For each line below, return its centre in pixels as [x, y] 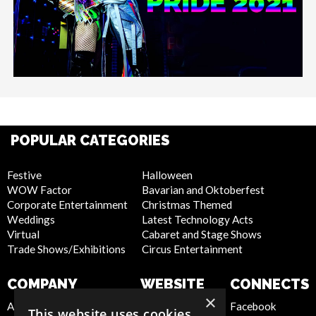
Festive [24, 175]
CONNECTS [269, 284]
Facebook [253, 306]
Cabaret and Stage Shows [202, 234]
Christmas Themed [187, 204]
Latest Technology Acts [197, 219]
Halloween [167, 175]
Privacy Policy [174, 306]
